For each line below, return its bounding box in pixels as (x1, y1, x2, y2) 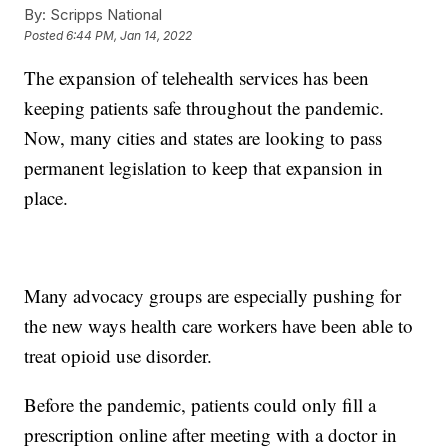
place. (24, 184, 69, 210)
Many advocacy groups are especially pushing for (24, 282, 402, 308)
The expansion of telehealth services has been (24, 64, 370, 90)
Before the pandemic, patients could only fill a (24, 391, 377, 417)
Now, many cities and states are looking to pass (24, 124, 383, 150)
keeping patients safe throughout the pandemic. (24, 94, 385, 120)
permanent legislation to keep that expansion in (24, 154, 384, 180)
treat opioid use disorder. (24, 342, 213, 368)
